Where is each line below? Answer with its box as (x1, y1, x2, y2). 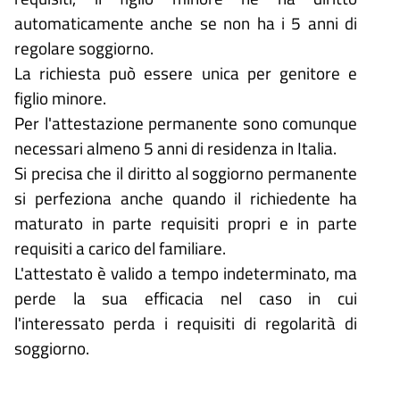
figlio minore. (14, 85, 106, 112)
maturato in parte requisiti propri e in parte (14, 210, 357, 237)
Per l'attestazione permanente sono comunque (14, 110, 357, 137)
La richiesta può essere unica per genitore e (14, 60, 357, 87)
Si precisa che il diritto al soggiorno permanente (14, 160, 357, 187)
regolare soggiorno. (14, 35, 154, 62)
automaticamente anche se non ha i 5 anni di (14, 10, 357, 37)
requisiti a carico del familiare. (14, 235, 226, 262)
